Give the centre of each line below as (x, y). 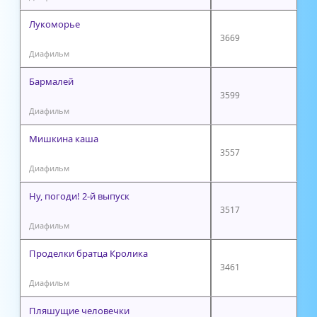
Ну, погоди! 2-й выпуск (79, 196)
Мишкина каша (64, 138)
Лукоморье (54, 24)
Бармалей (51, 81)
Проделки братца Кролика (88, 253)
